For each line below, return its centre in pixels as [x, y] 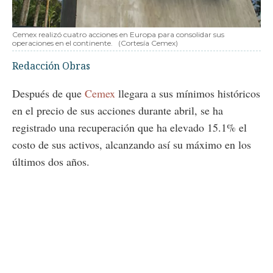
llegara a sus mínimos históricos [189, 93]
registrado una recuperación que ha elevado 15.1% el [129, 127]
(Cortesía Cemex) [148, 43]
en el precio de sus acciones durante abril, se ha [118, 110]
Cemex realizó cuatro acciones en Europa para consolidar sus [118, 34]
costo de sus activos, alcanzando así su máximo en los [132, 144]
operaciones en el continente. [63, 43]
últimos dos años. [51, 161]
